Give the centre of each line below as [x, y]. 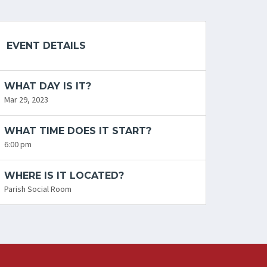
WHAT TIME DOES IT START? [78, 131]
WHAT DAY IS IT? [48, 86]
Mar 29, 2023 [27, 100]
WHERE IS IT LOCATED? [64, 176]
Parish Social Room [38, 189]
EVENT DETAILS [46, 46]
